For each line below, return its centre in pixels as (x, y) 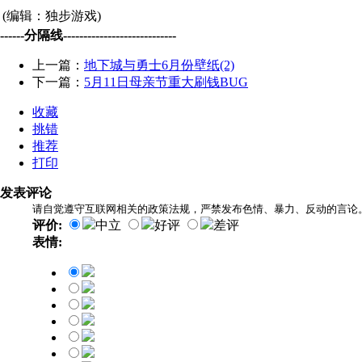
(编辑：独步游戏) (52, 15)
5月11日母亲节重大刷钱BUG (166, 82)
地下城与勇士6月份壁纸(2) (159, 65)
